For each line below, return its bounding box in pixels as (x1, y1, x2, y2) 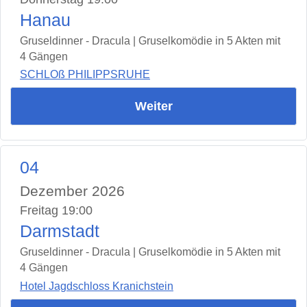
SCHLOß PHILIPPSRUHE (20, 69, 150, 81)
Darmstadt (20, 222, 99, 241)
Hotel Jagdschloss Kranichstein (20, 280, 173, 292)
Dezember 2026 (20, 183, 125, 199)
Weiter (134, 99, 173, 114)
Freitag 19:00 (20, 204, 93, 218)
